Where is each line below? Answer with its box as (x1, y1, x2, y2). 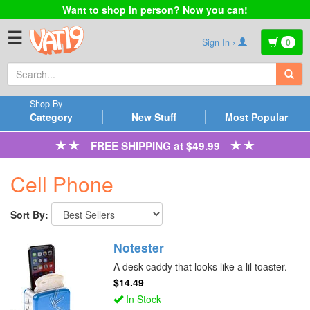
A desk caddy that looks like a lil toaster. (113, 259, 288, 273)
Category (29, 110, 73, 124)
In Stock (123, 291, 162, 306)
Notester (113, 239, 165, 257)
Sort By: (10, 208, 48, 222)
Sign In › (202, 35, 238, 48)
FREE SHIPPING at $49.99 (79, 138, 231, 154)
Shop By (29, 98, 62, 111)
